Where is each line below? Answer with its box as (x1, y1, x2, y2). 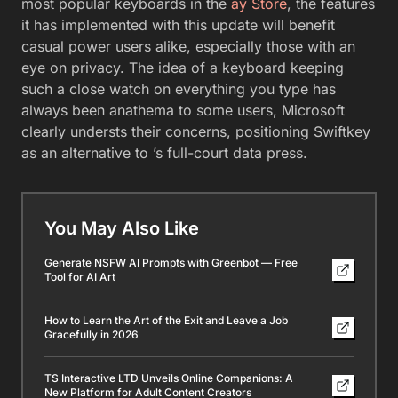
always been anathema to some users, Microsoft (21, 101, 345, 119)
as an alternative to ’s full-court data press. (21, 144, 307, 162)
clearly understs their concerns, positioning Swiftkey (21, 123, 370, 140)
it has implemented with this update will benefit (21, 16, 335, 34)
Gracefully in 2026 (44, 328, 139, 341)
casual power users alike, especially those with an (21, 37, 355, 55)
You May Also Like (44, 218, 199, 239)
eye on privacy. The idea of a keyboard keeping (21, 59, 344, 76)
